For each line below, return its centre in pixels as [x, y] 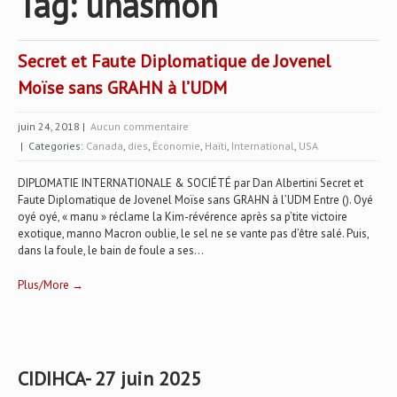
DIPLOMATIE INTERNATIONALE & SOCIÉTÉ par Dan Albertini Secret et [191, 183]
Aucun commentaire [140, 127]
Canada [105, 146]
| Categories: [52, 146]
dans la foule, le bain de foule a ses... [111, 251]
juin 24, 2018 [49, 127]
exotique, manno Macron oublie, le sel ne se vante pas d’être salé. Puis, [193, 234]
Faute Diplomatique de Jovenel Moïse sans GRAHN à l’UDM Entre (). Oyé [195, 200]
